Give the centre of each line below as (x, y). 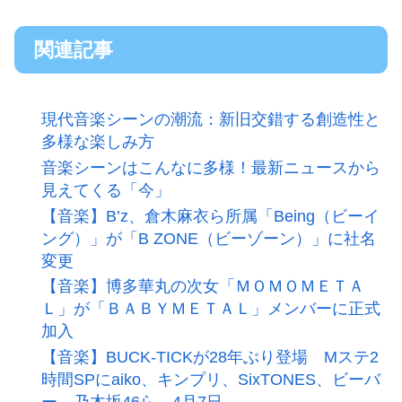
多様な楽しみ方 (97, 142)
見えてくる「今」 (105, 191)
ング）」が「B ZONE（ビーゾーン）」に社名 (208, 238)
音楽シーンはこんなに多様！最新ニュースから (210, 168)
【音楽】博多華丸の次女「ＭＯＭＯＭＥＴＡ (202, 287)
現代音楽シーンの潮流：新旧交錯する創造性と (210, 120)
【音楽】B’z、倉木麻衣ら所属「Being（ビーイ (210, 216)
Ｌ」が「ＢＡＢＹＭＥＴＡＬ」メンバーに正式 (210, 309)
